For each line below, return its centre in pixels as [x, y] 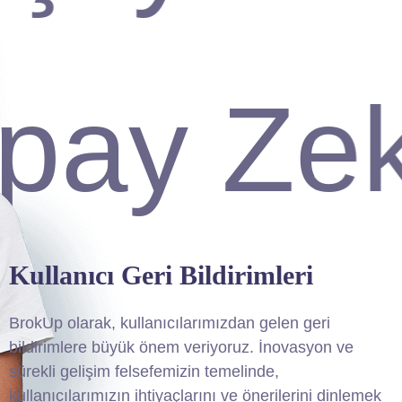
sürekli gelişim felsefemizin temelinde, [144, 372]
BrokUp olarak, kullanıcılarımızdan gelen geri [169, 323]
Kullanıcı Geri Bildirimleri [161, 275]
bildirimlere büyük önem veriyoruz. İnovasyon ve [181, 348]
